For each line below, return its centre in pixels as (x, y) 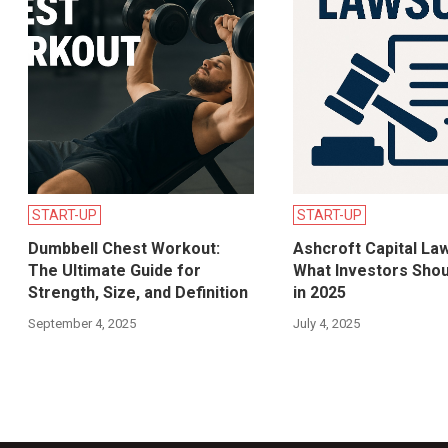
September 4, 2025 (82, 324)
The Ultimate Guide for (115, 271)
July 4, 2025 (326, 324)
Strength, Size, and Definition (138, 293)
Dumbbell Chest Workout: (124, 249)
